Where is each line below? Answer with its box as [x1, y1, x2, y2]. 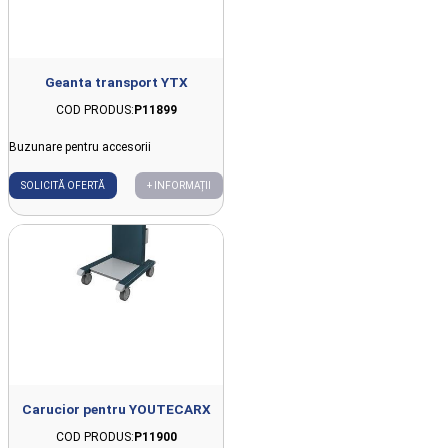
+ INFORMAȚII [147, 179, 211, 191]
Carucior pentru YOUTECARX [21, 401, 211, 418]
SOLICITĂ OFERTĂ [21, 179, 105, 191]
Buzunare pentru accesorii [9, 139, 151, 154]
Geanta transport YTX [44, 73, 188, 90]
